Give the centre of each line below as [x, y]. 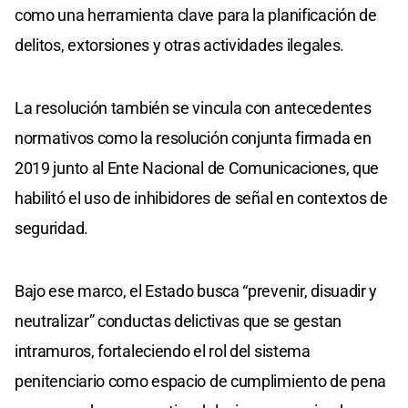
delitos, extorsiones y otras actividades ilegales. [180, 46]
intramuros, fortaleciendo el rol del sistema [163, 352]
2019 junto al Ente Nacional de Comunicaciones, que [197, 168]
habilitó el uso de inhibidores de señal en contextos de [201, 199]
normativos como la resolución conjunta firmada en [193, 138]
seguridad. [51, 229]
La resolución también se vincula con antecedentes [193, 108]
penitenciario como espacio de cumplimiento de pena [201, 382]
